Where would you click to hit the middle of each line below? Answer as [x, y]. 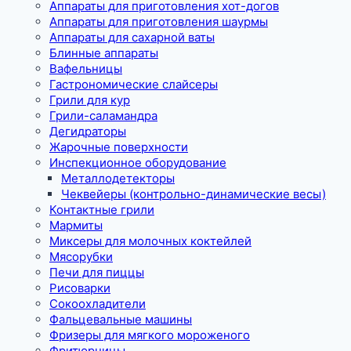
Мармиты [76, 225]
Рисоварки [80, 288]
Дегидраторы [88, 131]
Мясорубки [81, 256]
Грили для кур [90, 100]
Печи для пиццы [97, 272]
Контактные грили [102, 209]
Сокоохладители [98, 303]
